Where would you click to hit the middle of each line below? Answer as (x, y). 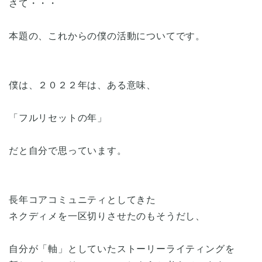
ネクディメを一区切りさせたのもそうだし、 (107, 216)
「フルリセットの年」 (58, 118)
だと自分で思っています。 (68, 150)
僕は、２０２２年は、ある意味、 (82, 85)
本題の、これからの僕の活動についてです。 (107, 36)
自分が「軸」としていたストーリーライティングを (122, 249)
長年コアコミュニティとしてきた (82, 199)
